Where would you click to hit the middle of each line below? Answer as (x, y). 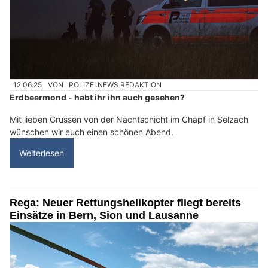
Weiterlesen (42, 153)
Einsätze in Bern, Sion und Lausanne (104, 216)
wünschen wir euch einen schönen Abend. (92, 132)
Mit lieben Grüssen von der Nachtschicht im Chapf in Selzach (129, 120)
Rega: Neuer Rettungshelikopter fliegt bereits (125, 203)
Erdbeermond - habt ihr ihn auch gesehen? (97, 98)
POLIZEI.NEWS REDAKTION (115, 85)
